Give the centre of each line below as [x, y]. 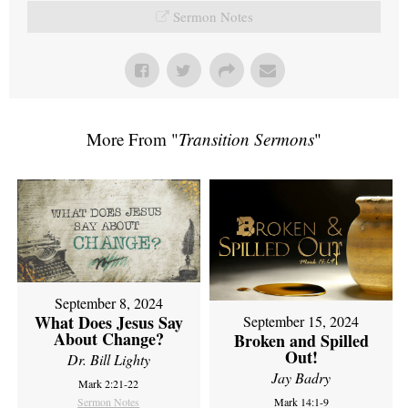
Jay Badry [301, 378]
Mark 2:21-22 [109, 383]
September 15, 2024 [301, 321]
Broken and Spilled [301, 341]
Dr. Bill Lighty [108, 359]
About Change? [108, 339]
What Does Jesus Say [108, 322]
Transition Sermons [246, 138]
